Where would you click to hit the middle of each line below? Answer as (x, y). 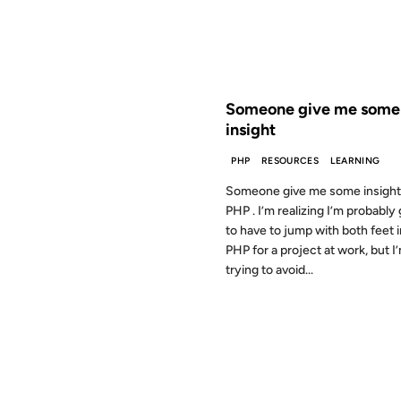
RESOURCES (290, 160)
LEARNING (355, 160)
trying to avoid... (269, 270)
